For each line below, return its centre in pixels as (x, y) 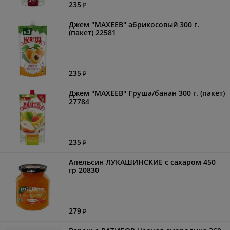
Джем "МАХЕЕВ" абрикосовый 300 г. (134, 24)
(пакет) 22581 (92, 33)
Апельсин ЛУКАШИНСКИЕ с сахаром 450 (142, 162)
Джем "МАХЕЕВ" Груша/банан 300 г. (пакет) (147, 93)
